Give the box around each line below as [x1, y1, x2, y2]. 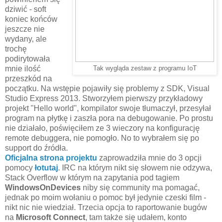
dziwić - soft [5, 4, 46, 13]
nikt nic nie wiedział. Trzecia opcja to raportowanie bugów [5, 203, 207, 212]
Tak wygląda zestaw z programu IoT [93, 64, 197, 72]
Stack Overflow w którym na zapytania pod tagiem [5, 173, 179, 182]
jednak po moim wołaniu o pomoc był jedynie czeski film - [5, 193, 206, 202]
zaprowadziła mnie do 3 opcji [97, 153, 202, 162]
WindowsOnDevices [5, 183, 81, 192]
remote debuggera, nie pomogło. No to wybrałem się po [5, 133, 199, 142]
